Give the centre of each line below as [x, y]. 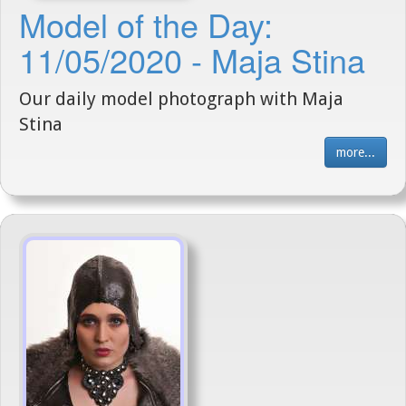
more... [356, 152]
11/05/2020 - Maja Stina [192, 59]
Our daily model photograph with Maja [181, 99]
